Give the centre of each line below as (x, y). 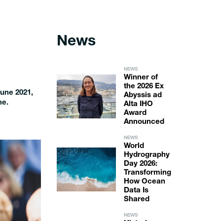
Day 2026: (140, 164)
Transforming (147, 173)
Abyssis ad (143, 95)
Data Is (136, 191)
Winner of (141, 78)
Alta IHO (138, 104)
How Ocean (144, 182)
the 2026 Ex (144, 87)
